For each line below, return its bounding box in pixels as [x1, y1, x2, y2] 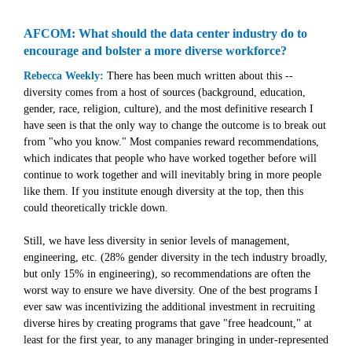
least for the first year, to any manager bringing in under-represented [24, 334, 328, 346]
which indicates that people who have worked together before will [24, 152, 317, 164]
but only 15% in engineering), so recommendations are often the [24, 268, 310, 280]
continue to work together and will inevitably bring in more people [24, 169, 321, 181]
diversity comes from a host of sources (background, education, [24, 86, 306, 98]
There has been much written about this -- [107, 70, 293, 82]
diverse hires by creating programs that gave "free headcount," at [24, 317, 312, 329]
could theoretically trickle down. [24, 202, 168, 214]
